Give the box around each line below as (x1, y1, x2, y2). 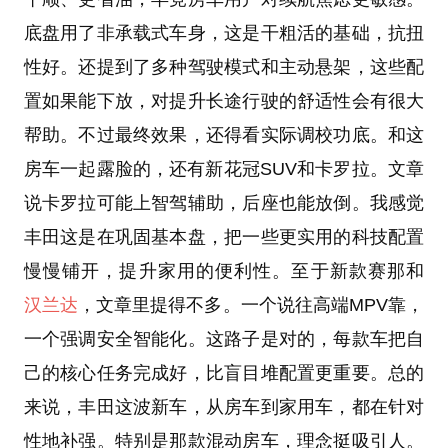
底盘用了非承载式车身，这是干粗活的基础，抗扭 (23, 23, 425, 44)
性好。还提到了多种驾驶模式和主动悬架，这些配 (23, 57, 425, 78)
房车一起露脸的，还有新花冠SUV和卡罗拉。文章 (23, 159, 425, 180)
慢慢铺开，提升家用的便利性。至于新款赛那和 (23, 261, 425, 282)
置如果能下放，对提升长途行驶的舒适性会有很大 (23, 91, 425, 112)
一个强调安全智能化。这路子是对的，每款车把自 (23, 329, 425, 350)
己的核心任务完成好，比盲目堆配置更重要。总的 (23, 363, 425, 384)
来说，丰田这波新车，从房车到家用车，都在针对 (23, 397, 425, 418)
